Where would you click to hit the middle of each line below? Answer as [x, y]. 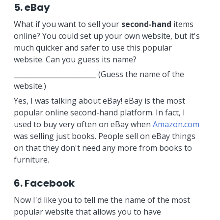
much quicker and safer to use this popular [93, 48]
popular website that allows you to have [87, 212]
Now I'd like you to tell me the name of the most [102, 200]
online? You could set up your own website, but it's [107, 36]
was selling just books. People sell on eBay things [104, 136]
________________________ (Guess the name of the [99, 74]
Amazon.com [176, 124]
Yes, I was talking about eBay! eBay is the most [99, 101]
